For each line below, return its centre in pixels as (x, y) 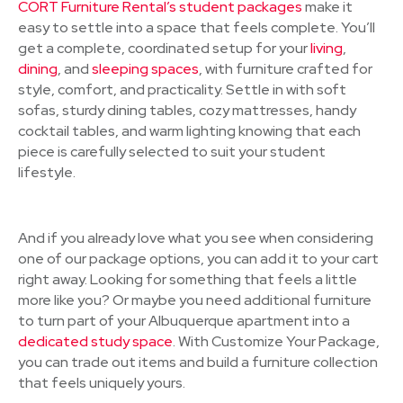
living (327, 48)
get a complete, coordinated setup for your (164, 48)
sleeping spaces (145, 69)
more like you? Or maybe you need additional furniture (195, 300)
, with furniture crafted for (286, 69)
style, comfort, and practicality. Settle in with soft (182, 90)
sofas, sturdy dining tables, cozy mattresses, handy (187, 110)
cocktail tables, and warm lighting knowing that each (189, 131)
